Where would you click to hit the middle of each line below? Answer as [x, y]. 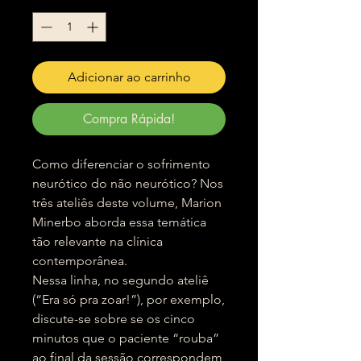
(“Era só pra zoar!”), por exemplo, [129, 299]
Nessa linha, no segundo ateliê [120, 280]
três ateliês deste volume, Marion [127, 203]
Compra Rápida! [129, 119]
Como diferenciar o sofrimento [121, 164]
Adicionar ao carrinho [129, 77]
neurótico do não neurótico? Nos [128, 183]
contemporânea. [80, 261]
